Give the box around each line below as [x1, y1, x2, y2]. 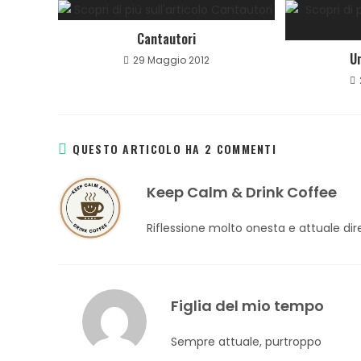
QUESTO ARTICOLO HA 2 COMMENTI [73, 140, 277, 157]
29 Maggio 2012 [133, 53, 210, 67]
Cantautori [137, 29, 197, 48]
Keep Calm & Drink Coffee [147, 182, 337, 202]
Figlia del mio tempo [171, 296, 324, 316]
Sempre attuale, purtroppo [171, 334, 322, 350]
